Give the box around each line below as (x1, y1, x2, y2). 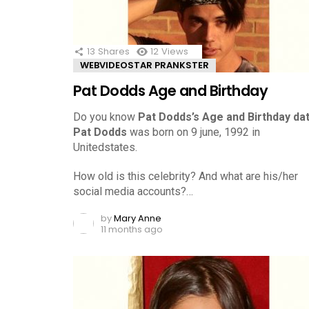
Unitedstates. (73, 140, 137, 154)
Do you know (73, 110, 138, 123)
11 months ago (101, 222, 163, 236)
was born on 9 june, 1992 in (127, 125, 260, 139)
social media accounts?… (73, 184, 193, 198)
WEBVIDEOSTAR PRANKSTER (80, 58, 209, 72)
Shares (98, 44, 130, 58)
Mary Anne (114, 211, 161, 225)
